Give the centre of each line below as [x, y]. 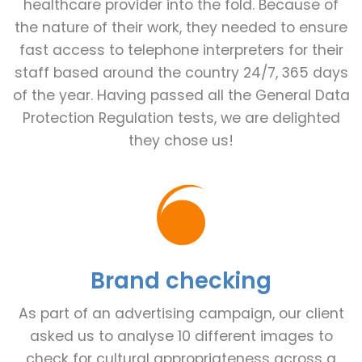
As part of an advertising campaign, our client [181, 314]
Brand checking [181, 281]
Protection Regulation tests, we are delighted [181, 118]
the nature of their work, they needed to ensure [181, 28]
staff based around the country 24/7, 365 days [181, 73]
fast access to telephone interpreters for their [181, 51]
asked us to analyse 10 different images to [181, 337]
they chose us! [181, 141]
